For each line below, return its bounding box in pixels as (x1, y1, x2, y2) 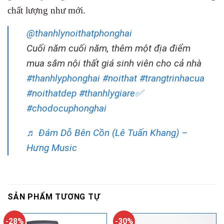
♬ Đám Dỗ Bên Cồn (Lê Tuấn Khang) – (26, 126, 187, 138)
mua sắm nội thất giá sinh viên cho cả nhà (26, 57, 201, 69)
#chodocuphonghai (26, 102, 106, 114)
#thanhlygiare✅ (79, 87, 143, 99)
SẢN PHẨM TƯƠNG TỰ (7, 191, 100, 201)
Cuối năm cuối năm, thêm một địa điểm (26, 42, 190, 54)
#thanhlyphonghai (26, 72, 100, 84)
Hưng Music (26, 141, 77, 153)
